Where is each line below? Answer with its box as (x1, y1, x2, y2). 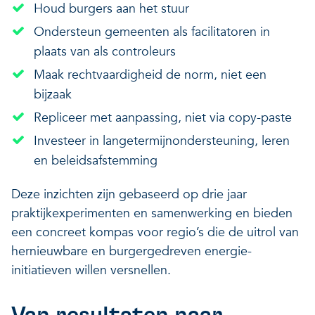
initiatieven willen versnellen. (11, 261, 171, 279)
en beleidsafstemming (34, 151, 161, 169)
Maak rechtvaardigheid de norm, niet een (34, 65, 266, 84)
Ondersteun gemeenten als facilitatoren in (34, 22, 270, 41)
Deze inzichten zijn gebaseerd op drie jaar (11, 185, 247, 203)
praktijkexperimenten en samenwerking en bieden (11, 204, 292, 222)
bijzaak (34, 85, 72, 103)
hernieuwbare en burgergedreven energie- (11, 242, 252, 260)
